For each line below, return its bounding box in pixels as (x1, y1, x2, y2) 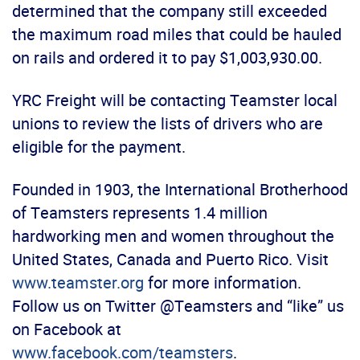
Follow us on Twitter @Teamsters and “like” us (12, 295, 344, 317)
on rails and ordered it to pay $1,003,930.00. (12, 47, 322, 69)
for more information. (144, 272, 301, 294)
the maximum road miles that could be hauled (12, 23, 342, 46)
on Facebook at (12, 318, 121, 341)
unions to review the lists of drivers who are (12, 112, 323, 135)
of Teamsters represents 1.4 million (12, 202, 268, 224)
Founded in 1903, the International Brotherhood (12, 178, 348, 201)
